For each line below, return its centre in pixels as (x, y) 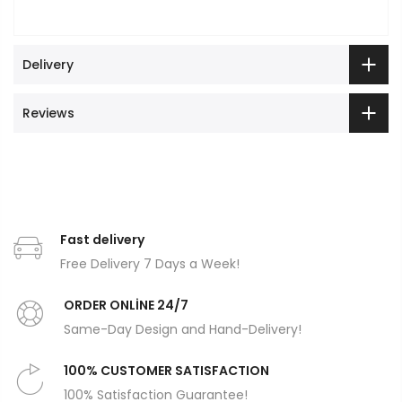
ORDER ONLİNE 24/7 (126, 306)
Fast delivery (102, 240)
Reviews (48, 114)
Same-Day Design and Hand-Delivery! (183, 330)
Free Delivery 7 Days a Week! (150, 264)
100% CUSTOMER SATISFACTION (166, 371)
